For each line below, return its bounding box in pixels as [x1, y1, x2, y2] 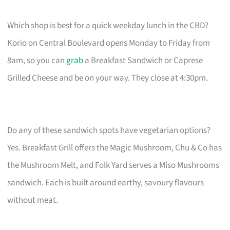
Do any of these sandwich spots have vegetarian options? [7, 124, 211, 137]
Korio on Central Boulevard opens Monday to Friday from [7, 37, 210, 50]
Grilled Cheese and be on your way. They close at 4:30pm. [7, 72, 208, 85]
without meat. [7, 194, 59, 207]
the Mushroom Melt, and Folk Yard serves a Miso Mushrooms [7, 159, 220, 172]
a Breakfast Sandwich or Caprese [83, 54, 203, 67]
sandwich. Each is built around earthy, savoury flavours [7, 177, 204, 189]
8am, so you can [7, 54, 67, 67]
